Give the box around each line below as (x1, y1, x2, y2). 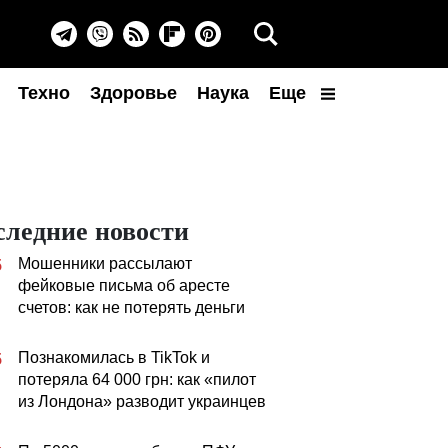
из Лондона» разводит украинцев (18, 393, 266, 410)
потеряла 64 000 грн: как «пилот (18, 371, 256, 388)
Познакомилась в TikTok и (18, 349, 210, 366)
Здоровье (90, 83, 177, 103)
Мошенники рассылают (18, 255, 192, 272)
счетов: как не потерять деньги (18, 299, 245, 316)
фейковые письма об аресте (18, 277, 230, 294)
